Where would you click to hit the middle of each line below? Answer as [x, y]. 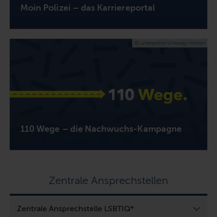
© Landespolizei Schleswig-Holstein [170, 43]
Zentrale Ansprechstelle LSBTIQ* [75, 209]
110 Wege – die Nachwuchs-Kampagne [101, 129]
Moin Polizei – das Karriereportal [88, 7]
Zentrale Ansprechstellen [108, 181]
